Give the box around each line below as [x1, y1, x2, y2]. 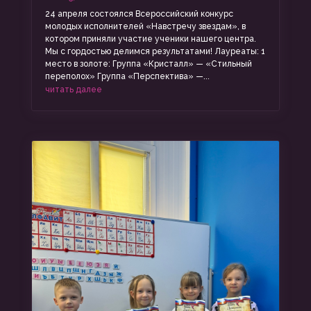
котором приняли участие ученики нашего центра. [44, 34, 256, 44]
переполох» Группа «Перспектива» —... [44, 72, 210, 82]
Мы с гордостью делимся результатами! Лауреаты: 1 [44, 47, 265, 57]
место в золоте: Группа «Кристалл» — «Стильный [44, 59, 252, 69]
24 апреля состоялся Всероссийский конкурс [44, 9, 233, 19]
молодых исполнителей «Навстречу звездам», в [44, 22, 246, 32]
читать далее [44, 85, 102, 95]
